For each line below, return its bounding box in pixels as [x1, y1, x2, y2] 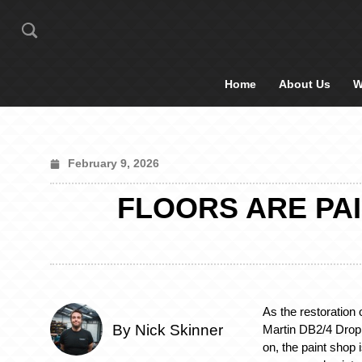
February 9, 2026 [68, 157, 159, 170]
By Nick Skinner [112, 322, 223, 339]
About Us [279, 78, 330, 90]
